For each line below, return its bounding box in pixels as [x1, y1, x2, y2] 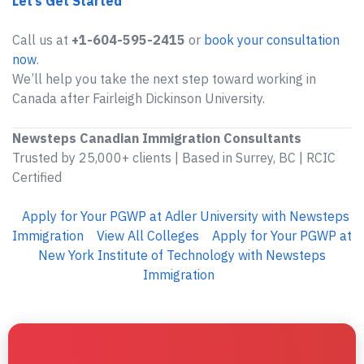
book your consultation [204, 32, 340, 48]
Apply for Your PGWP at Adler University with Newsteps [21, 208, 349, 224]
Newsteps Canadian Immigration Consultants [12, 130, 301, 146]
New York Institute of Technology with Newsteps [38, 247, 326, 263]
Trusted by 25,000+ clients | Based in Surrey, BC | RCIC [12, 149, 336, 166]
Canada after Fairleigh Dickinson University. [12, 90, 265, 106]
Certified [12, 169, 62, 185]
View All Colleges [97, 227, 199, 244]
